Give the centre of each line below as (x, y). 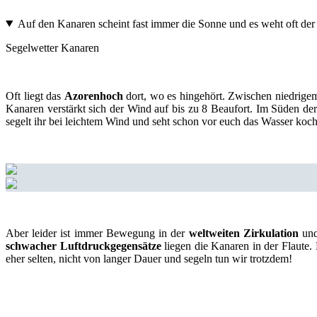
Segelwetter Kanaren (52, 47)
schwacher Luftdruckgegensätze (83, 246)
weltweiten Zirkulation (243, 233)
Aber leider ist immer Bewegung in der (97, 233)
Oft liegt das (35, 96)
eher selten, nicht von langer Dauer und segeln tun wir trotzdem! (149, 258)
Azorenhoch (95, 96)
